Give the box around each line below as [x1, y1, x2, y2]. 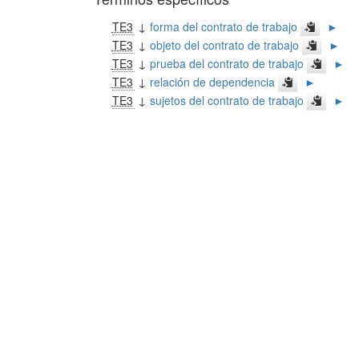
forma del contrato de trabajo [149, 18, 297, 34]
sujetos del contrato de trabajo [149, 92, 304, 108]
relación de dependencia [149, 74, 275, 90]
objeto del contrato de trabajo [149, 37, 299, 53]
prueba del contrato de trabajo [149, 55, 304, 71]
